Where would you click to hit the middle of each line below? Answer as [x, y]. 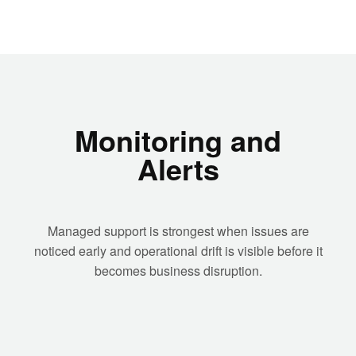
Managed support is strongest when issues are [178, 230]
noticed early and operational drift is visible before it [178, 250]
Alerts [178, 168]
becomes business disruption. [178, 270]
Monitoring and [178, 139]
